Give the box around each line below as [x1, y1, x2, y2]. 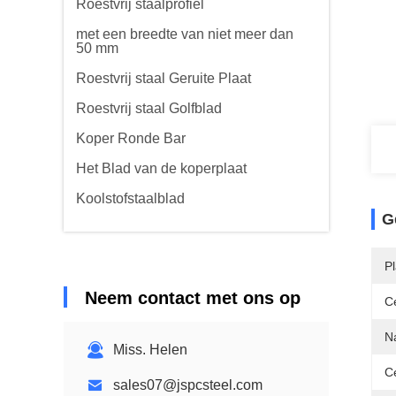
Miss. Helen [113, 342, 187, 357]
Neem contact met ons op [85, 288, 301, 308]
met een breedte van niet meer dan [76, 27, 293, 42]
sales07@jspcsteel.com [113, 377, 263, 392]
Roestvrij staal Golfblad [76, 101, 222, 116]
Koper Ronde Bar [76, 131, 186, 146]
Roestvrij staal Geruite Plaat [76, 71, 251, 86]
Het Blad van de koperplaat [76, 161, 247, 176]
